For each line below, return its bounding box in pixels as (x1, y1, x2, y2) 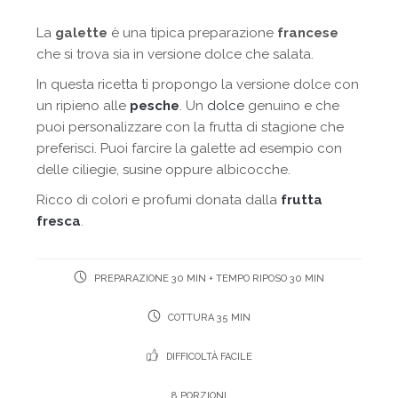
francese (277, 24, 339, 41)
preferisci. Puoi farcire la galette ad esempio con (36, 139, 343, 156)
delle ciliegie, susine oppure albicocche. (36, 161, 291, 178)
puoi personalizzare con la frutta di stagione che (36, 118, 345, 135)
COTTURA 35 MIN (164, 311, 251, 323)
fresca (36, 212, 82, 229)
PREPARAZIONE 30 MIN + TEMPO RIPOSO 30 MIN (91, 272, 324, 284)
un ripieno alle (36, 97, 131, 114)
